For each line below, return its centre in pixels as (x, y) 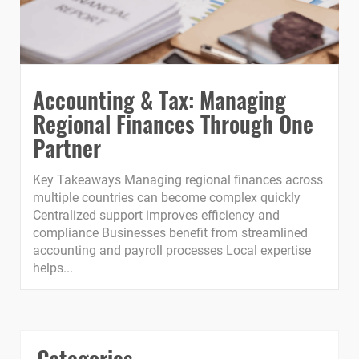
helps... (53, 268)
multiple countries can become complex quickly (167, 198)
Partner (67, 148)
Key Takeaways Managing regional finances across (178, 180)
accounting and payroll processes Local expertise (172, 251)
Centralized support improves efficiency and (156, 216)
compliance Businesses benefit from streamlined (170, 233)
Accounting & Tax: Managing (159, 100)
